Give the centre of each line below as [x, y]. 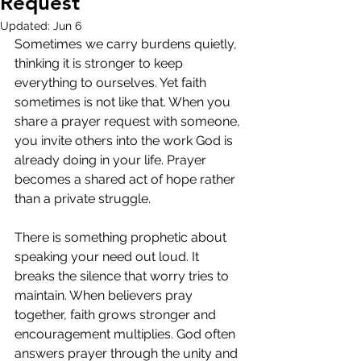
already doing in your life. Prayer [112, 160]
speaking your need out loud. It [108, 257]
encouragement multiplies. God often [127, 334]
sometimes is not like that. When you [124, 102]
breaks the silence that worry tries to [123, 276]
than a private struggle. [83, 199]
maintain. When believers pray [105, 295]
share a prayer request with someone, [129, 121]
